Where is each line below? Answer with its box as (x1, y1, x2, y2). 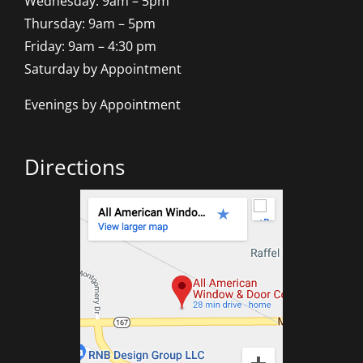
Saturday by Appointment (23, 59, 181, 78)
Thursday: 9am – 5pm (23, 14, 156, 32)
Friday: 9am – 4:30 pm (23, 36, 156, 55)
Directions (23, 152, 125, 181)
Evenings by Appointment (23, 95, 181, 113)
